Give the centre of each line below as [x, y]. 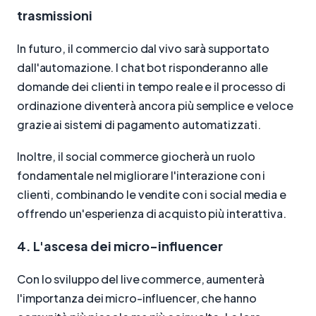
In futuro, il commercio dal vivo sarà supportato [144, 49]
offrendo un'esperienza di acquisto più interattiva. [152, 213]
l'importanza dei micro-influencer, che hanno [137, 298]
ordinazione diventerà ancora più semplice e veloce [155, 106]
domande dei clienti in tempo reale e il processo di [151, 87]
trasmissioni [55, 16]
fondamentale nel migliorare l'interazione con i [141, 175]
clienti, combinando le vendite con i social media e [152, 194]
